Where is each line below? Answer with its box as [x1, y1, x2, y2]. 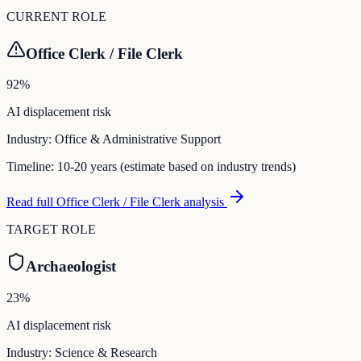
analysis [180, 195, 227, 210]
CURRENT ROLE [6, 9, 106, 23]
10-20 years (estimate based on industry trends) [57, 160, 296, 174]
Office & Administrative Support [55, 132, 221, 147]
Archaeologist [26, 257, 116, 275]
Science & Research [55, 345, 157, 359]
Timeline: [6, 160, 57, 174]
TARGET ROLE [6, 222, 96, 237]
